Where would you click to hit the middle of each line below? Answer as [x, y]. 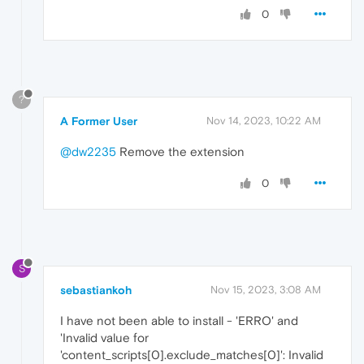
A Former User [99, 121]
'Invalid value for [104, 337]
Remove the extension [180, 151]
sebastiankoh [96, 290]
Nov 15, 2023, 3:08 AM [266, 289]
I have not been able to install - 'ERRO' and [179, 320]
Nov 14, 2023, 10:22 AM [264, 120]
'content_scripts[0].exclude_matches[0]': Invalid [192, 354]
